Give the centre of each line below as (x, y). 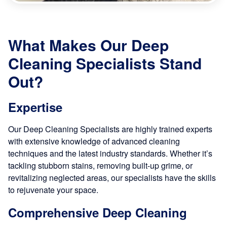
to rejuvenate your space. (53, 190)
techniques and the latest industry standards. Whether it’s (110, 154)
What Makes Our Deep (88, 45)
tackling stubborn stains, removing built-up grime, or (100, 166)
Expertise (35, 107)
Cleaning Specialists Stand (105, 63)
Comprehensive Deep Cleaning (98, 213)
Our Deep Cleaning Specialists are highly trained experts (110, 129)
